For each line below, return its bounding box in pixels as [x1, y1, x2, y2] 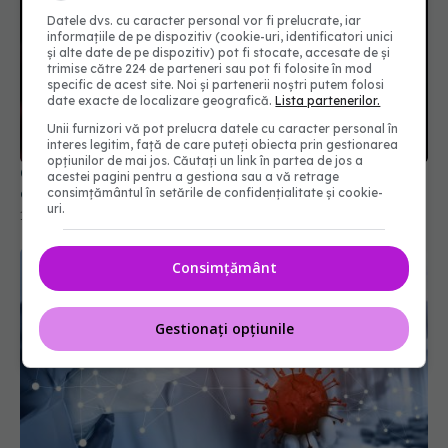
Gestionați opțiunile [154, 318, 294, 338]
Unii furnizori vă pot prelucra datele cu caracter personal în [47, 121, 399, 136]
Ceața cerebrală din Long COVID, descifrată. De [20, 163, 413, 184]
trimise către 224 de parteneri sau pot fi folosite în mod [47, 61, 373, 76]
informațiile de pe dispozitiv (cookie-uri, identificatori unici [47, 29, 394, 44]
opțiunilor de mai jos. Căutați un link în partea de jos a [47, 153, 364, 168]
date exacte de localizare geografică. [47, 93, 276, 108]
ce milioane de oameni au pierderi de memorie [20, 183, 399, 204]
